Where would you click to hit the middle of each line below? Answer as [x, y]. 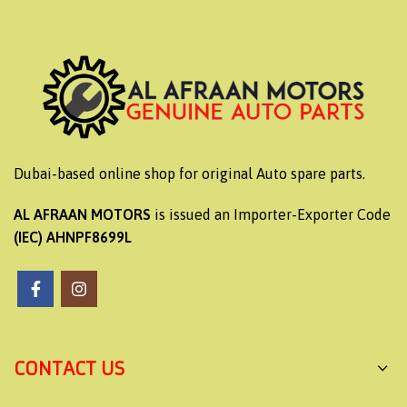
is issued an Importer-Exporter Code [273, 215]
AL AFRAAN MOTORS [84, 215]
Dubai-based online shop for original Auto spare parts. [189, 174]
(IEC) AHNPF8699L [73, 238]
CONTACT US [69, 369]
